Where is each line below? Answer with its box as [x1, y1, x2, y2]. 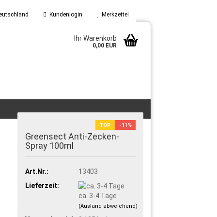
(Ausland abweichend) [78, 202, 138, 209]
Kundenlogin [46, 11, 82, 18]
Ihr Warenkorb [74, 34, 117, 42]
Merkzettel [99, 11, 129, 18]
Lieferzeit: [25, 181, 60, 189]
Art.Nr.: [25, 167, 49, 175]
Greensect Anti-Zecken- [25, 131, 120, 141]
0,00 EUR [93, 42, 117, 49]
